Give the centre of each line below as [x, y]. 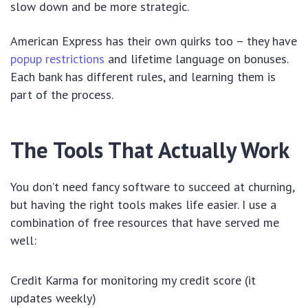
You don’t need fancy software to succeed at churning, [152, 187]
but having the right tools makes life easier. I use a [143, 205]
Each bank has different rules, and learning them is [143, 77]
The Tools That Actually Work [150, 150]
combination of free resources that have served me [145, 223]
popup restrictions [57, 59]
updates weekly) [53, 298]
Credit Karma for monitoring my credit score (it [133, 280]
